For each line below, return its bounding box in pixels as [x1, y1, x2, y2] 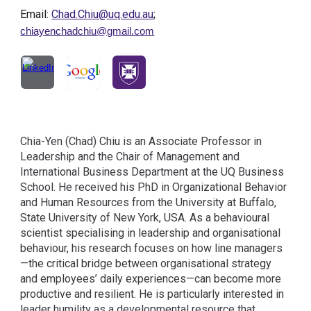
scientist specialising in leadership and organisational [20, 226, 281, 239]
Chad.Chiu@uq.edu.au [51, 8, 154, 22]
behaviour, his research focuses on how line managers [20, 242, 283, 255]
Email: [20, 8, 52, 22]
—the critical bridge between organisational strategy [20, 257, 272, 270]
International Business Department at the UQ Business [20, 165, 285, 178]
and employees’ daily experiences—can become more [20, 272, 282, 285]
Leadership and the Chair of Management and [20, 150, 240, 163]
